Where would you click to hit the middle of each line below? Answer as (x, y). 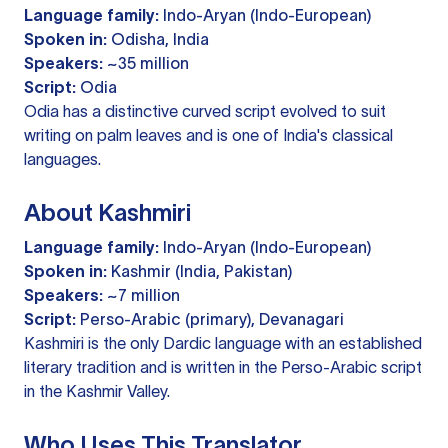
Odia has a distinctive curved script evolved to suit (205, 111)
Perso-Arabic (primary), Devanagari (210, 319)
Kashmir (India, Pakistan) (199, 271)
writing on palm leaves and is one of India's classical (208, 135)
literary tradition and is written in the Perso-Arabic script (223, 367)
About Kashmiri (107, 213)
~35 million (146, 63)
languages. (62, 159)
